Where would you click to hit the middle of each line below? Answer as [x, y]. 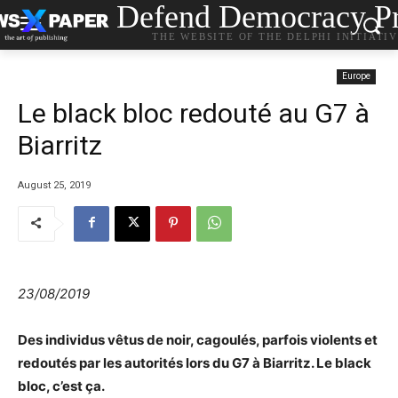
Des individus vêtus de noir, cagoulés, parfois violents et [198, 339]
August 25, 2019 [54, 185]
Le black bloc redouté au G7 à [194, 113]
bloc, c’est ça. [61, 386]
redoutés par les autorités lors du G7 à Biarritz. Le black [195, 362]
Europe [356, 76]
